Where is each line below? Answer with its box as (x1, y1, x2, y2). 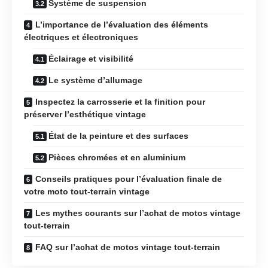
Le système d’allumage (48, 75, 142, 85)
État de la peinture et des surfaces (48, 130, 188, 141)
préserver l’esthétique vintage (24, 109, 146, 119)
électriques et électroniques (24, 32, 138, 42)
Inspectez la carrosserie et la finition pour (35, 96, 205, 106)
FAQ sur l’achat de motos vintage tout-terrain (35, 242, 220, 252)
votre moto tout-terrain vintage (24, 186, 150, 196)
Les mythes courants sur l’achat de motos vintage (35, 208, 240, 218)
